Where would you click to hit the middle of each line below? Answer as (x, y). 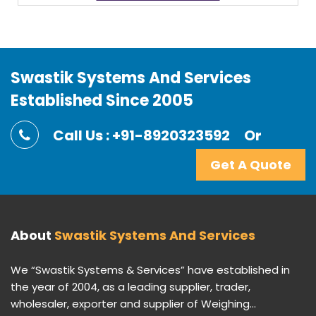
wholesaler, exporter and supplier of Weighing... (133, 304)
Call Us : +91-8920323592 (141, 136)
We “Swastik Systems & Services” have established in (150, 270)
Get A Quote (251, 165)
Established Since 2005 (102, 101)
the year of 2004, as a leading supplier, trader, (130, 287)
